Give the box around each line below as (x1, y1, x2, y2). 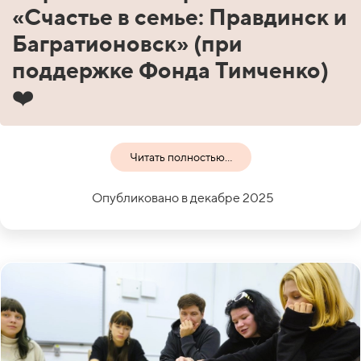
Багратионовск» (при (12, 29, 243, 56)
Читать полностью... (129, 150, 232, 164)
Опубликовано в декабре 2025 (91, 189, 274, 205)
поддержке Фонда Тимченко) (12, 56, 329, 83)
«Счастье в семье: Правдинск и (12, 2, 347, 30)
